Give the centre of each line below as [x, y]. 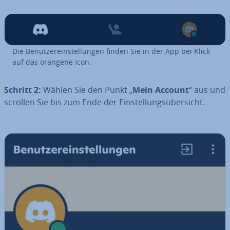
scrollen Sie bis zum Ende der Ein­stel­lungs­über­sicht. [104, 102]
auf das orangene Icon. [52, 62]
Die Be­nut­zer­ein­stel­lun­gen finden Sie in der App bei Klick [111, 51]
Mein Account [161, 90]
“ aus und [207, 90]
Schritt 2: [24, 90]
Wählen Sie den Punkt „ [88, 90]
